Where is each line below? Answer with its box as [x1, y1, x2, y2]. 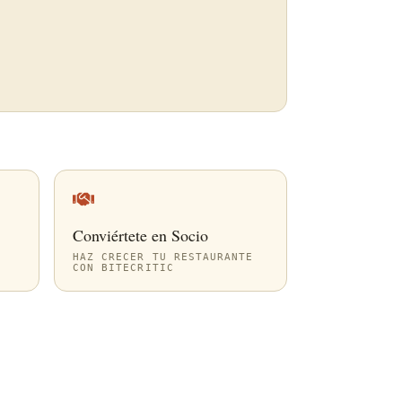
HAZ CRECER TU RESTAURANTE [73, 251, 254, 262]
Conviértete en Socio [73, 224, 208, 246]
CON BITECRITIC [73, 262, 174, 273]
